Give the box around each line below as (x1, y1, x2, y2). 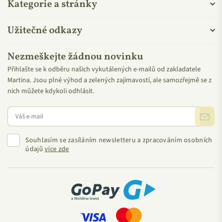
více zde (45, 144, 69, 154)
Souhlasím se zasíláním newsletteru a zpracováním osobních (25, 135, 213, 145)
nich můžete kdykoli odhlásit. (7, 86, 94, 96)
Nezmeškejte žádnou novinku (7, 50, 143, 64)
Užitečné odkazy (7, 23, 82, 38)
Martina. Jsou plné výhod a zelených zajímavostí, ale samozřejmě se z (7, 75, 212, 85)
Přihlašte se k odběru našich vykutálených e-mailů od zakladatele (7, 64, 201, 74)
